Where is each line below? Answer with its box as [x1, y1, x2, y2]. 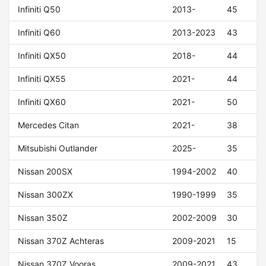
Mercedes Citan [18, 120, 80, 131]
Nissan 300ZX [18, 189, 74, 200]
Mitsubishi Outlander [18, 143, 98, 154]
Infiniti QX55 [18, 74, 66, 84]
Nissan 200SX [18, 166, 73, 177]
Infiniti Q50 [18, 4, 61, 15]
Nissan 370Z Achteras [18, 236, 104, 246]
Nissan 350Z [18, 213, 68, 223]
